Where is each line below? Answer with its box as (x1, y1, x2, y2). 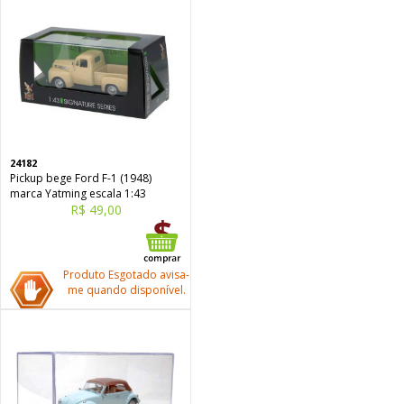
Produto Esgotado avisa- (63, 267, 189, 282)
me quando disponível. (67, 282, 186, 298)
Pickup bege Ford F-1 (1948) (10, 170, 151, 186)
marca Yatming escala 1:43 (10, 186, 146, 201)
